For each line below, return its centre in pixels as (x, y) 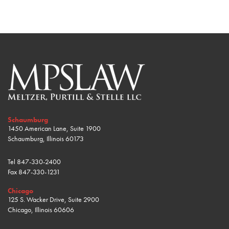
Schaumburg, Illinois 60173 (46, 139)
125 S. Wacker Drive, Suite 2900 (53, 199)
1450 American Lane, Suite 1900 (54, 128)
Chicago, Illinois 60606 (41, 210)
